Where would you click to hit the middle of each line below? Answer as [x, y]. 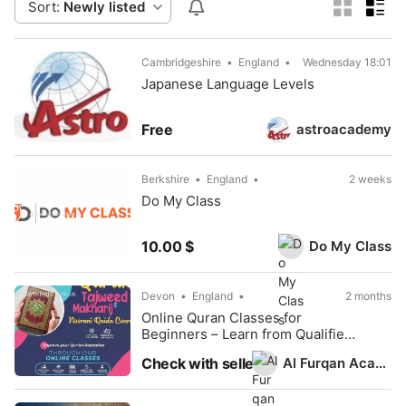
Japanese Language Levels [228, 84]
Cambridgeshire [181, 62]
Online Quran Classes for [222, 318]
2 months [368, 296]
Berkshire [165, 179]
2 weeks [370, 179]
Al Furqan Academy [381, 362]
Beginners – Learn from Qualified [247, 334]
